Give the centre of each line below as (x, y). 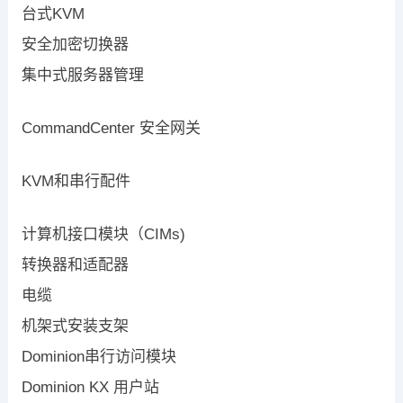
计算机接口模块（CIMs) (103, 235)
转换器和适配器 (75, 265)
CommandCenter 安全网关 (111, 129)
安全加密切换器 (75, 45)
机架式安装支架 (75, 327)
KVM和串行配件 (76, 182)
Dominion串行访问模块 (99, 357)
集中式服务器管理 (82, 76)
